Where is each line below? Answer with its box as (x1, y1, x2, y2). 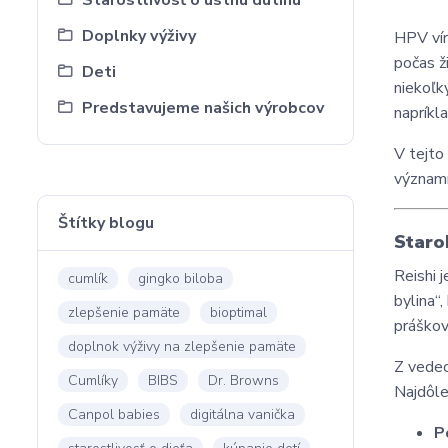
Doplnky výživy (82, 25, 196, 47)
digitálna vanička (190, 405, 295, 424)
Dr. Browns (208, 371, 279, 390)
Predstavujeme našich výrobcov (82, 97, 324, 119)
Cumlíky (68, 371, 118, 390)
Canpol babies (68, 405, 160, 424)
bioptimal (210, 303, 267, 322)
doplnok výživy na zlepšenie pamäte (68, 337, 296, 356)
